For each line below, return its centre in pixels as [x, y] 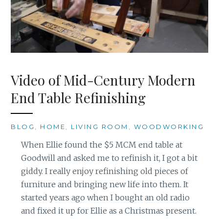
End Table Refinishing [78, 97]
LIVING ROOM [100, 126]
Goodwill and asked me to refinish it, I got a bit [109, 158]
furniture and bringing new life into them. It [104, 184]
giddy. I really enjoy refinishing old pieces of [104, 171]
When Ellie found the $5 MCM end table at [101, 144]
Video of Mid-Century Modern [103, 80]
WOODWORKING [169, 126]
